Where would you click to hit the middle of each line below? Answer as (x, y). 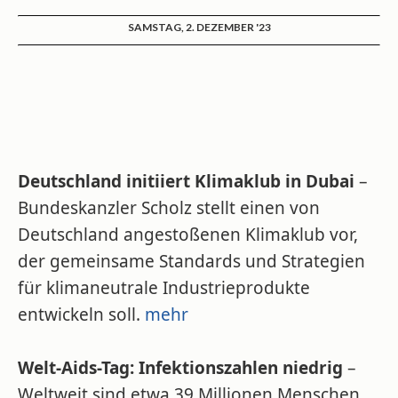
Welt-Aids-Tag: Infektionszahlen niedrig (180, 368)
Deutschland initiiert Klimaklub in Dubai (186, 181)
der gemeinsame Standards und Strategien (191, 261)
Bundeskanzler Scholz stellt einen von (169, 208)
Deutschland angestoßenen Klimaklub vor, (188, 235)
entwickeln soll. (81, 314)
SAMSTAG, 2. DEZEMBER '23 (199, 27)
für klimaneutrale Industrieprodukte (164, 288)
